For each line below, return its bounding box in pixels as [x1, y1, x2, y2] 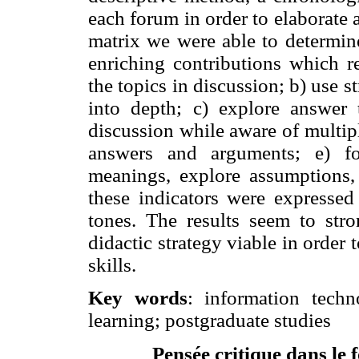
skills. [88, 253, 136, 276]
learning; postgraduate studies [88, 309, 336, 331]
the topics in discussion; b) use [88, 74, 344, 96]
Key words [88, 286, 188, 309]
